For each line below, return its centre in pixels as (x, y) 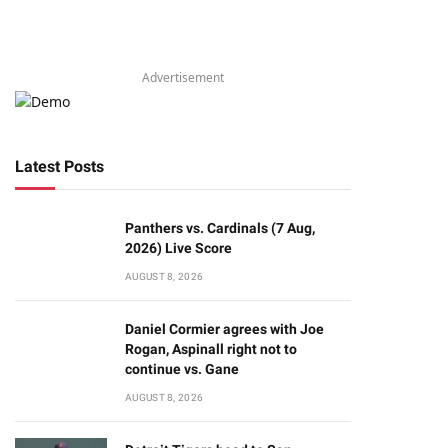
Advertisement (183, 77)
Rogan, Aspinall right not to (211, 349)
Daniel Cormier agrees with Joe (224, 329)
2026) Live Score (178, 248)
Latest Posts (59, 166)
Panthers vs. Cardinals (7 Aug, (220, 228)
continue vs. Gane (182, 369)
